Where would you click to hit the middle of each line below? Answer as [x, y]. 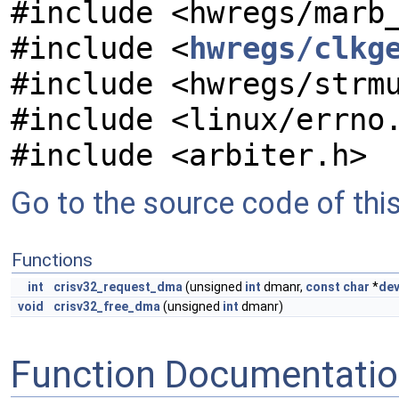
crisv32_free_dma [107, 306]
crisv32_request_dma [118, 287]
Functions [52, 260]
